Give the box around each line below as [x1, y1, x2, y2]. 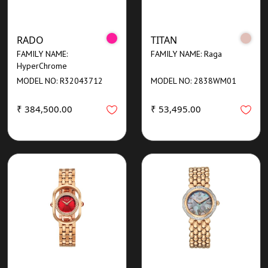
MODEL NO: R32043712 [17, 75, 103, 86]
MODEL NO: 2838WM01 [151, 75, 236, 86]
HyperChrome [17, 60, 67, 71]
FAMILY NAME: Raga [151, 48, 222, 59]
